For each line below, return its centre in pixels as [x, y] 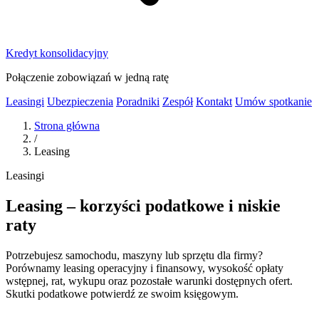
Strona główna [67, 126]
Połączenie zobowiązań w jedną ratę [87, 77]
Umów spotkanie [273, 101]
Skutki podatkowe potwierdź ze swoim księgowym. [122, 293]
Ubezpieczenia [80, 101]
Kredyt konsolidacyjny [57, 53]
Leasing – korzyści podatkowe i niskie [143, 205]
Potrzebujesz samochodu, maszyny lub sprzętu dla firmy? [134, 255]
